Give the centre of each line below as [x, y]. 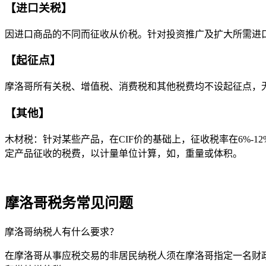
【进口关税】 [39, 8]
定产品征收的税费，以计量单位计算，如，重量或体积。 [123, 153]
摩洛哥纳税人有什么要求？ [62, 232]
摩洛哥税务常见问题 [69, 203]
